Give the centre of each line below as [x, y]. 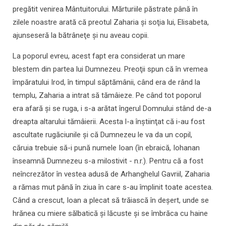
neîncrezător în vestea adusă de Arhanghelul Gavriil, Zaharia [111, 174]
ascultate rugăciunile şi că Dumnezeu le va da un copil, [102, 135]
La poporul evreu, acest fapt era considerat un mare [99, 56]
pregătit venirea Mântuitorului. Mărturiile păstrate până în [105, 9]
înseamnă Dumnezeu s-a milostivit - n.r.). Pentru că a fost [108, 161]
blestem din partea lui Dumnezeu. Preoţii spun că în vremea [110, 69]
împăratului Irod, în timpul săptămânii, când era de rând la [106, 82]
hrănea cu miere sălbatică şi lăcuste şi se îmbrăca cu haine [110, 214]
